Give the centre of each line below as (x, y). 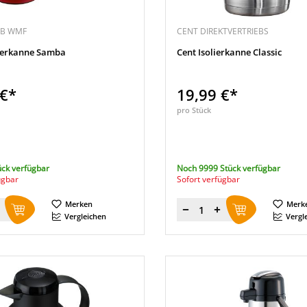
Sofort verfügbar (208, 179)
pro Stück (194, 110)
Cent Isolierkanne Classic (229, 52)
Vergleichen (85, 216)
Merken (79, 204)
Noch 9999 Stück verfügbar (228, 168)
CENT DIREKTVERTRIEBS (222, 31)
